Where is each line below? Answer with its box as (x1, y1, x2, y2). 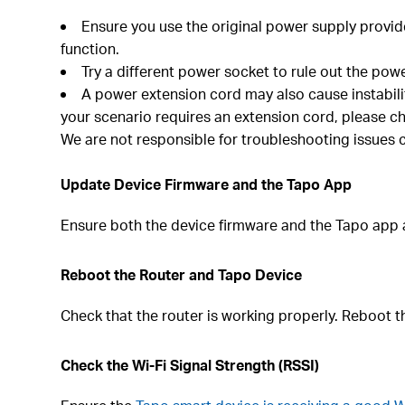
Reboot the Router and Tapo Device (61, 265, 303, 284)
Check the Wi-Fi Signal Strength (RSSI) (61, 355, 320, 374)
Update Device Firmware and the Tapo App (61, 174, 353, 193)
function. (61, 39, 120, 58)
